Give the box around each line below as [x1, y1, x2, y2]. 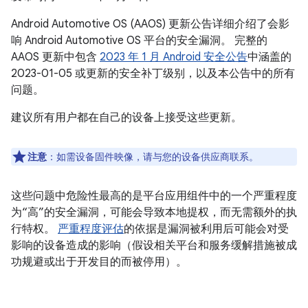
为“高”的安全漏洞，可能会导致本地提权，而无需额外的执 [11, 206, 297, 219]
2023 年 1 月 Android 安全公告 [100, 50, 247, 64]
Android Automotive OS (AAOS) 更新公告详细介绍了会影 [11, 17, 289, 31]
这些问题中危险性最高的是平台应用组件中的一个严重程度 [11, 189, 297, 203]
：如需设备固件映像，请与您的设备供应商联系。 [47, 151, 258, 163]
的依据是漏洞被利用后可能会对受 [124, 222, 289, 236]
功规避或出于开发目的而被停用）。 [11, 255, 187, 269]
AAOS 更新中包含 [11, 50, 100, 64]
